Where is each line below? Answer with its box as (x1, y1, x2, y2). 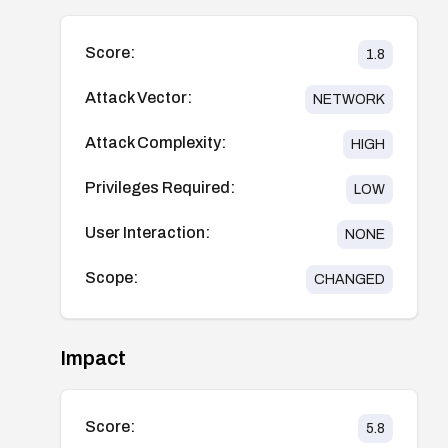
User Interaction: (85, 223, 210, 241)
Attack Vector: (85, 88, 192, 106)
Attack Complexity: (85, 133, 226, 151)
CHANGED (313, 271, 385, 287)
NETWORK (312, 91, 385, 107)
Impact (60, 346, 126, 369)
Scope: (85, 268, 138, 286)
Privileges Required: (85, 178, 235, 196)
